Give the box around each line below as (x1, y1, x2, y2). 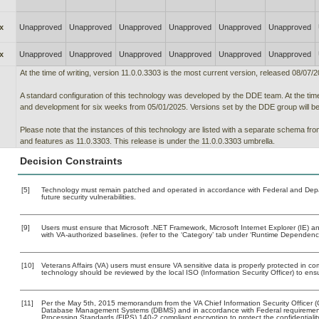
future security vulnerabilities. (41, 193, 136, 201)
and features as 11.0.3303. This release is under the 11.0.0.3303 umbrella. (19, 137, 275, 145)
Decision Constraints (19, 156, 122, 167)
